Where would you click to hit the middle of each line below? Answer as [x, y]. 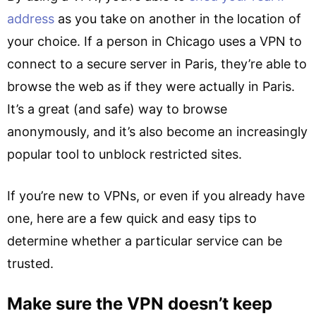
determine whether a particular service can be [145, 241]
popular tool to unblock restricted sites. [124, 154]
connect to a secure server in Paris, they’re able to [157, 63]
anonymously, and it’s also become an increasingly [157, 131]
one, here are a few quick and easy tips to [132, 218]
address [32, 18]
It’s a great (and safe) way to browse [117, 109]
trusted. [30, 263]
